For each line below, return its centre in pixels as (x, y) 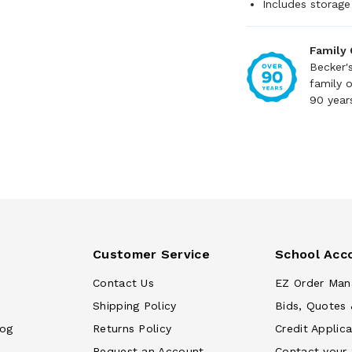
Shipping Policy (135, 306)
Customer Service (151, 254)
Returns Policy (132, 328)
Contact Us (123, 283)
